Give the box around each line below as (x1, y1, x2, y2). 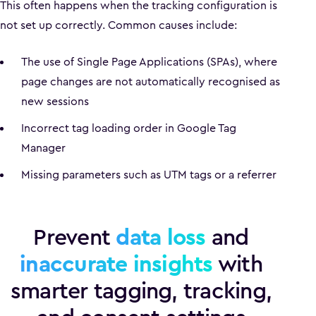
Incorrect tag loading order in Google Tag (21, 120, 236, 136)
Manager (21, 140, 66, 156)
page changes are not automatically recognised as (21, 73, 280, 90)
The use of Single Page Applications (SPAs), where (21, 54, 277, 70)
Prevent (33, 221, 116, 253)
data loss (116, 221, 206, 253)
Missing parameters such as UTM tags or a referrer (21, 166, 276, 183)
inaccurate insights (20, 248, 213, 280)
